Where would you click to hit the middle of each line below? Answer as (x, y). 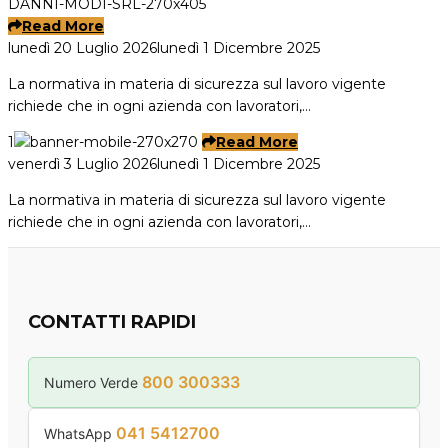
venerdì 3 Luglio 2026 (82, 163)
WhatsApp (80, 433)
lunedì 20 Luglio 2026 (82, 47)
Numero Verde (93, 382)
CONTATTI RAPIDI (112, 321)
